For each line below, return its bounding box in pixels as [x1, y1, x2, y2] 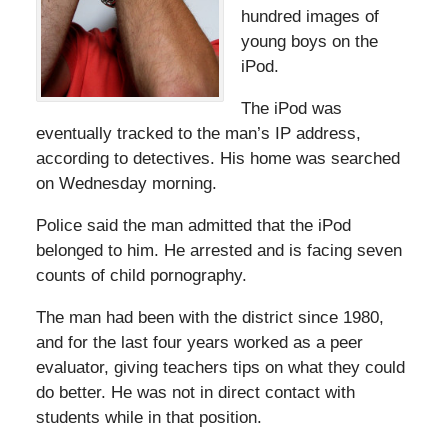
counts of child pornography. [35, 266, 247, 286]
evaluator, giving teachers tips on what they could [35, 358, 405, 378]
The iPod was [241, 99, 342, 119]
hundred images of [241, 7, 379, 27]
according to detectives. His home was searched [35, 149, 400, 169]
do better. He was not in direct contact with [35, 383, 355, 403]
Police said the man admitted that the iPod [35, 216, 351, 236]
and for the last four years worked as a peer [35, 333, 363, 353]
